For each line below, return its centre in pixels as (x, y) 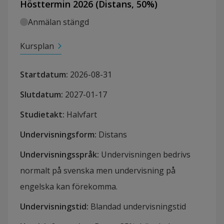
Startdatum (43, 75)
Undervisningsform (57, 135)
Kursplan (37, 46)
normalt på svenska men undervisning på (98, 171)
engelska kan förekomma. (69, 187)
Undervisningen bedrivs (146, 155)
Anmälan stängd (58, 22)
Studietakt (41, 115)
